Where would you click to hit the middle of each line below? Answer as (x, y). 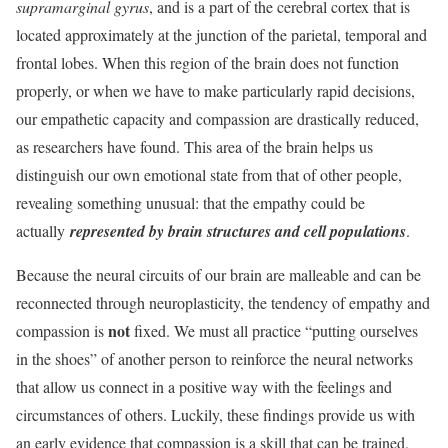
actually (43, 230)
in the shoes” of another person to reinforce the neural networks (214, 358)
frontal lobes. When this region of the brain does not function (207, 62)
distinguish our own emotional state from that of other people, (209, 174)
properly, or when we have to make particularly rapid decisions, (215, 90)
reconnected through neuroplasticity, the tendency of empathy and (223, 302)
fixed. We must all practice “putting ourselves (274, 330)
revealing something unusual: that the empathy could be (190, 202)
